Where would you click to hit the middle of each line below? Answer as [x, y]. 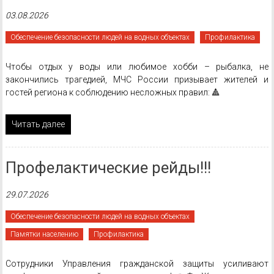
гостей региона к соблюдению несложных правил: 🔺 [113, 92]
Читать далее [38, 124]
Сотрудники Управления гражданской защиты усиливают [137, 264]
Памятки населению [44, 234]
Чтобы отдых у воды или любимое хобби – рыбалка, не [137, 67]
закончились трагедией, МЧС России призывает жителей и [137, 80]
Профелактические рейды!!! [108, 168]
